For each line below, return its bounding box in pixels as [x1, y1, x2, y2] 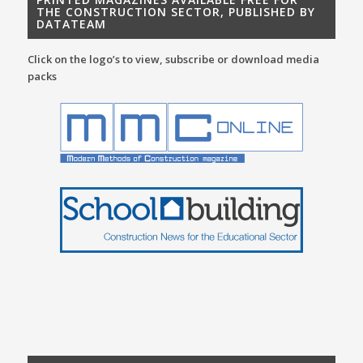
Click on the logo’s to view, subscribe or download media [27, 52, 319, 67]
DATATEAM [36, 16, 106, 32]
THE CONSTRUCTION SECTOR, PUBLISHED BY [36, 4, 315, 20]
